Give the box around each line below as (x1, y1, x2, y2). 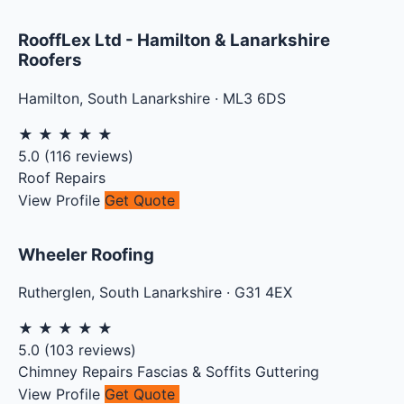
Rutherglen (18, 283, 91, 302)
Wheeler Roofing (18, 243, 154, 265)
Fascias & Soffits (137, 363, 251, 381)
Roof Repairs (18, 168, 106, 187)
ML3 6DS (223, 88, 286, 107)
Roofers (18, 50, 82, 71)
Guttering (255, 363, 319, 381)
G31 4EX (234, 283, 292, 302)
